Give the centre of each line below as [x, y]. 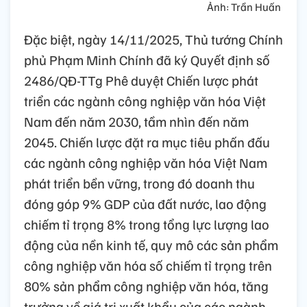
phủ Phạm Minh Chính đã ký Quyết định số [147, 60]
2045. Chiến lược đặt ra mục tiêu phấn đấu [147, 142]
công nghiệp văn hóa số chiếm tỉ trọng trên [148, 266]
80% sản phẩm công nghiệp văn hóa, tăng [146, 286]
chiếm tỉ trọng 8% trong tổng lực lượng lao [147, 224]
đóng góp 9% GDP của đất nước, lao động [145, 204]
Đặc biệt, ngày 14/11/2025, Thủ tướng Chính [153, 39]
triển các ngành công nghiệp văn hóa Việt [145, 101]
